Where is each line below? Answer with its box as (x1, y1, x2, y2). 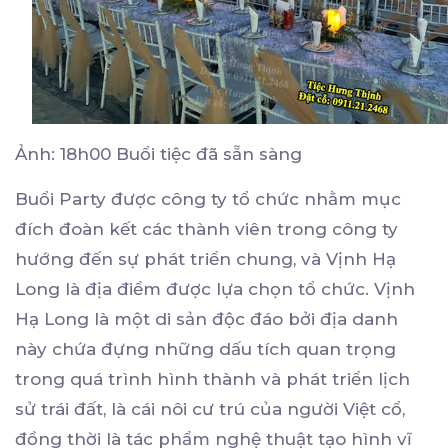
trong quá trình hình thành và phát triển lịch (15, 368, 410, 389)
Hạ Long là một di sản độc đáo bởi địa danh (15, 308, 398, 329)
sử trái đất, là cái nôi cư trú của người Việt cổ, (15, 398, 405, 419)
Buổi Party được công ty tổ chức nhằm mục (15, 188, 401, 209)
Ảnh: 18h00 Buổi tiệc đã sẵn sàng (15, 143, 302, 164)
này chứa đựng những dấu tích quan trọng (15, 338, 396, 359)
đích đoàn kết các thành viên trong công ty (15, 218, 398, 239)
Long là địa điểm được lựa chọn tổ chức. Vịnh (15, 278, 415, 299)
